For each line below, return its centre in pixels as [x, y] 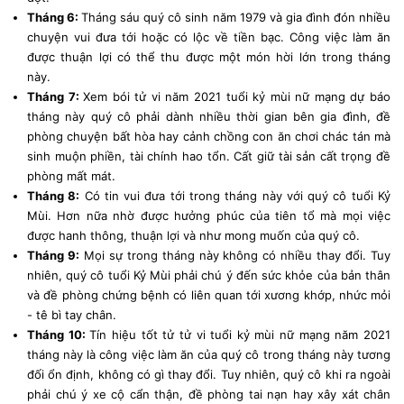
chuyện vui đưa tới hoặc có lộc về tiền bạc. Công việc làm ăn [209, 37]
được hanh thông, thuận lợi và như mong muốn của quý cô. [193, 235]
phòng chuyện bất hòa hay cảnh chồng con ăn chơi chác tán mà [209, 136]
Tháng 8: [54, 195]
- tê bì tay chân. [72, 314]
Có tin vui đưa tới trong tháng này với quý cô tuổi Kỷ [235, 195]
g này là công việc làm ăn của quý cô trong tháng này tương [221, 354]
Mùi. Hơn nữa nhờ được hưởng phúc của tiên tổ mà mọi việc [209, 215]
